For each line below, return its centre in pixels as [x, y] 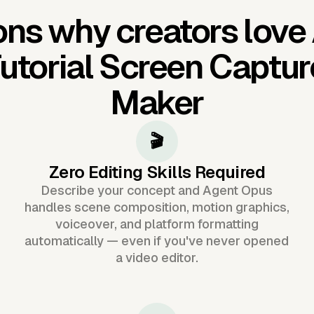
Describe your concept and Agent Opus [157, 190]
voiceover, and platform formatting [157, 224]
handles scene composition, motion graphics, [157, 207]
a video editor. [157, 257]
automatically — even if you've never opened [157, 240]
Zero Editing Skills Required [157, 172]
